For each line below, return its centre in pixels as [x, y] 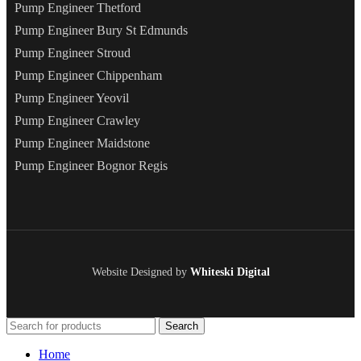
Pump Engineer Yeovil [72, 98]
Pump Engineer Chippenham [88, 76]
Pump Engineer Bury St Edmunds [101, 31]
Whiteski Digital [230, 272]
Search [182, 326]
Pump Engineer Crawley [77, 121]
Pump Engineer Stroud [73, 53]
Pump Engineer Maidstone [82, 143]
